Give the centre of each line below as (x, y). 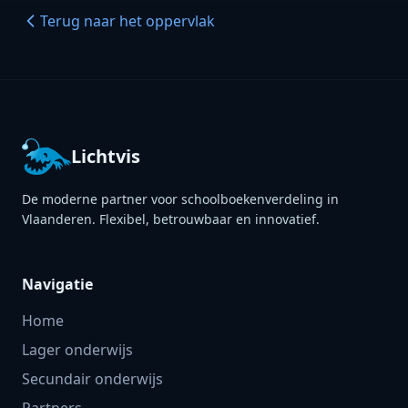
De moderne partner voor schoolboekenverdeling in (180, 199)
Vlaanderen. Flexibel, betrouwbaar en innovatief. (171, 219)
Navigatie (57, 284)
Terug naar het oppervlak (127, 21)
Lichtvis (106, 156)
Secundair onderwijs (92, 379)
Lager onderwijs (77, 350)
